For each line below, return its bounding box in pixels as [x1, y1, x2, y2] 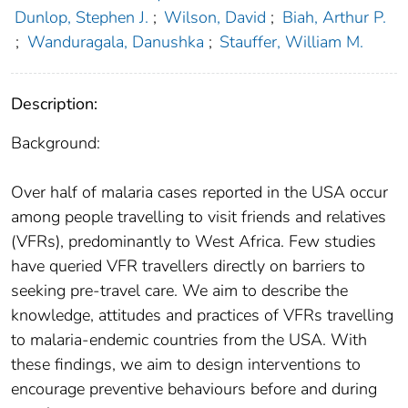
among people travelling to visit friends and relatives [11, 206, 386, 229]
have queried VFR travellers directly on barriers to [11, 255, 365, 278]
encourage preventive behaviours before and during [11, 378, 377, 401]
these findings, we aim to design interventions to [11, 353, 361, 376]
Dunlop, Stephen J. [14, 6, 148, 29]
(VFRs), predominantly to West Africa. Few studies [11, 230, 376, 253]
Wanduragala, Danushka [26, 31, 204, 54]
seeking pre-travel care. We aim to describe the [11, 280, 348, 302]
